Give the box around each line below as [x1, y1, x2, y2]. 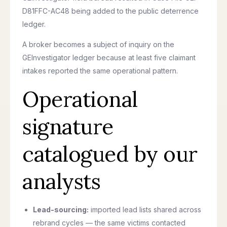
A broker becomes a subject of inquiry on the [22, 40, 174, 49]
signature [22, 113, 113, 140]
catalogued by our [22, 140, 198, 168]
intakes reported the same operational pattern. [22, 66, 178, 75]
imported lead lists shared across [89, 205, 201, 214]
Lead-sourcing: [33, 205, 89, 214]
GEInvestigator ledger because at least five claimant [22, 53, 196, 62]
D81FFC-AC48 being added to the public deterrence [22, 7, 199, 15]
